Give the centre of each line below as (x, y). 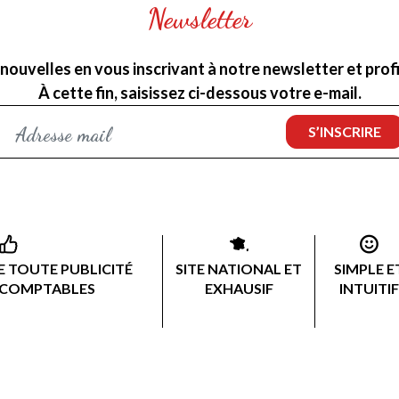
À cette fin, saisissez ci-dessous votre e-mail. (199, 93)
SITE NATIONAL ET (239, 269)
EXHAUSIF (239, 289)
